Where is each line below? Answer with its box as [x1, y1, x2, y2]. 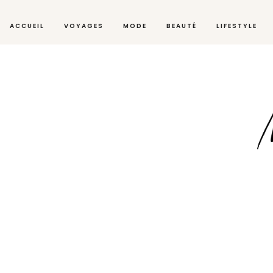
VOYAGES [64, 21, 104, 30]
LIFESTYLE [216, 21, 257, 30]
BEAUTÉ [166, 21, 197, 30]
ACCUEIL [10, 21, 44, 30]
